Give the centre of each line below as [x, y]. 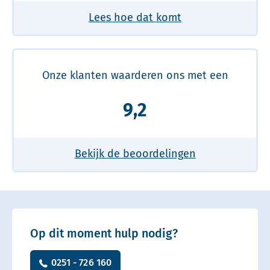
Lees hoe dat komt [135, 17]
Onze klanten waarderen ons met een [135, 75]
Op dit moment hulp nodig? [104, 233]
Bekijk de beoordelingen [135, 153]
